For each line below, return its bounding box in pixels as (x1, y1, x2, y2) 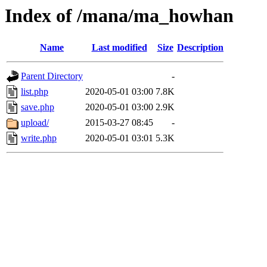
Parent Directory (21, 71, 83, 82)
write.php (21, 133, 57, 144)
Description (177, 42, 223, 53)
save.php (21, 102, 54, 113)
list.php (21, 86, 48, 97)
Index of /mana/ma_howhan (5, 5, 234, 26)
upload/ (21, 117, 49, 128)
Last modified (91, 42, 147, 53)
